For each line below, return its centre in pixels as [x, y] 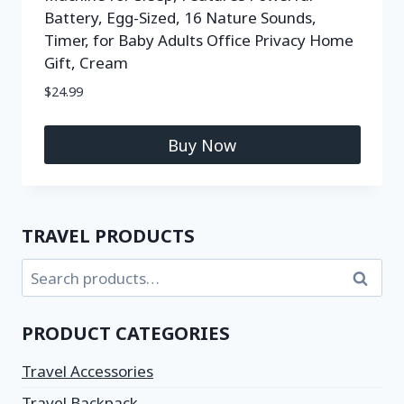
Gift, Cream [86, 63]
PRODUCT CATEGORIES [126, 333]
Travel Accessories [87, 371]
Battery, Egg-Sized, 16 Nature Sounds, [180, 18]
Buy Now [202, 145]
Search [374, 278]
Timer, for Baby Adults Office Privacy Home [198, 40]
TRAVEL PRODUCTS [108, 235]
